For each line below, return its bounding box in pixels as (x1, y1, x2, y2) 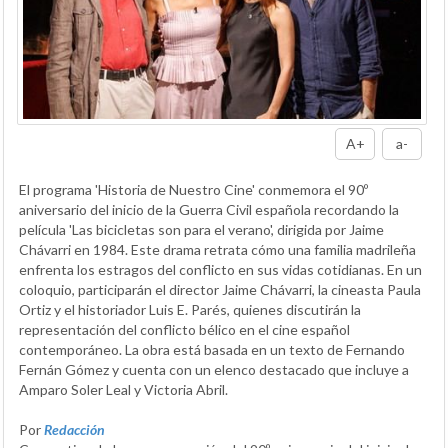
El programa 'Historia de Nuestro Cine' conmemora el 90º (19, 181, 368, 199)
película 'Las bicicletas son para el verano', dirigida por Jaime (19, 221, 384, 239)
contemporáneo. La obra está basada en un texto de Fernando (19, 341, 405, 359)
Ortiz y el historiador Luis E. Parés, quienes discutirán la (19, 301, 361, 319)
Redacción (44, 421, 105, 439)
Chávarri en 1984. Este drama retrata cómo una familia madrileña (19, 241, 416, 259)
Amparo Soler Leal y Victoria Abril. (19, 381, 228, 399)
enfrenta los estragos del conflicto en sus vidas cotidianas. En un (19, 261, 422, 279)
